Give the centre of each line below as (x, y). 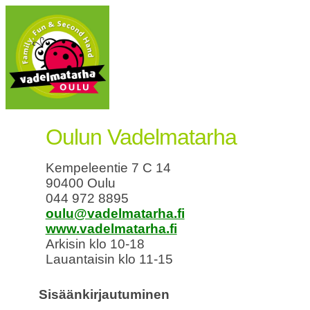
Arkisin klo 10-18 (95, 244)
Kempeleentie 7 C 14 (108, 168)
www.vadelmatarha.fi (111, 229)
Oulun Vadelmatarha (141, 137)
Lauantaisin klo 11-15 (109, 259)
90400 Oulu (80, 183)
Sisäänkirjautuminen (104, 294)
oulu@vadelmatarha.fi (115, 214)
